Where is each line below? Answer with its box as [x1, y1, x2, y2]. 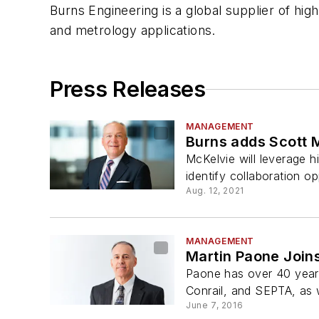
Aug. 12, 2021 [186, 185, 244, 196]
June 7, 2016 [186, 300, 244, 311]
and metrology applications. [50, 23, 216, 38]
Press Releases [50, 76, 206, 102]
